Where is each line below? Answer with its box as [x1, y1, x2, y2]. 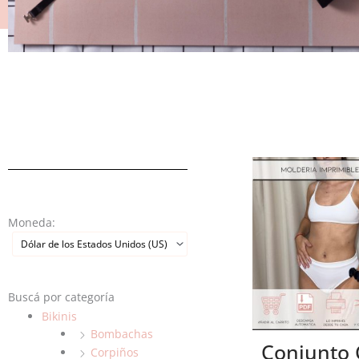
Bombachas [91, 325, 153, 341]
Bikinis [42, 308, 77, 324]
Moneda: [8, 214, 55, 230]
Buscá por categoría [8, 288, 115, 305]
